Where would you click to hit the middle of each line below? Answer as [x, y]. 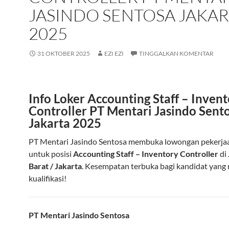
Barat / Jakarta [55, 166]
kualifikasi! [48, 178]
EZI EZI [114, 53]
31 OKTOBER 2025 [64, 53]
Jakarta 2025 [65, 123]
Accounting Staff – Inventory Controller [146, 154]
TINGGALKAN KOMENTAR [176, 53]
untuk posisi [51, 154]
